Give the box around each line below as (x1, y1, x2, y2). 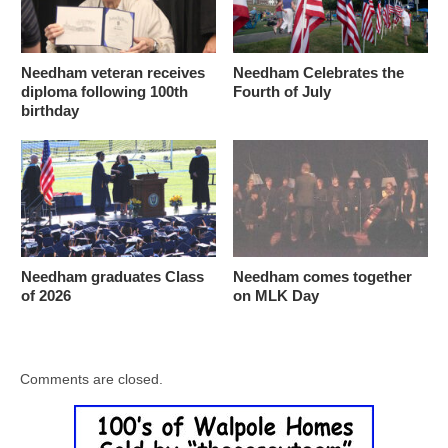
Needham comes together (232, 268, 412, 286)
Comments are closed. (20, 371, 163, 388)
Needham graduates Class (20, 268, 204, 286)
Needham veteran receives (20, 64, 205, 81)
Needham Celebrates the (232, 64, 404, 81)
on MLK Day (232, 287, 319, 305)
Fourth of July (232, 83, 331, 100)
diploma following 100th (20, 83, 188, 100)
